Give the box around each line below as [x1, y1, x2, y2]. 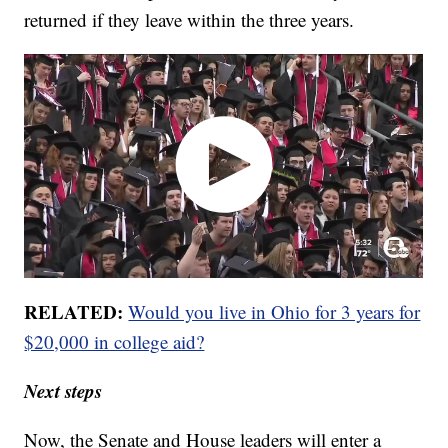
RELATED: [24, 298, 124, 326]
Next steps [24, 377, 103, 405]
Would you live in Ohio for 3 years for [128, 299, 421, 325]
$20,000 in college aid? [24, 329, 205, 355]
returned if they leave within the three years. [24, 6, 355, 32]
